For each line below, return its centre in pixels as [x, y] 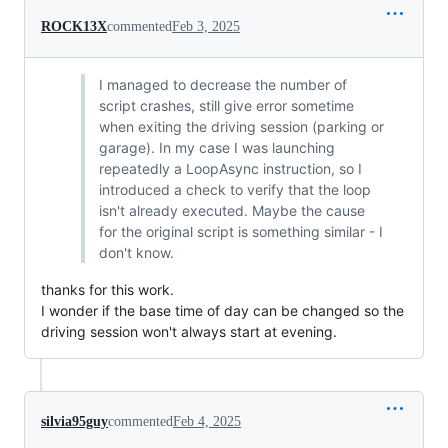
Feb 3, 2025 [206, 27]
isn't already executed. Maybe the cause [231, 211]
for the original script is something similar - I [240, 232]
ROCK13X [74, 27]
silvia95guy [74, 422]
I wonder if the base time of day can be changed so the [222, 311]
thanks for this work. [107, 290]
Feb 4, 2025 [207, 422]
